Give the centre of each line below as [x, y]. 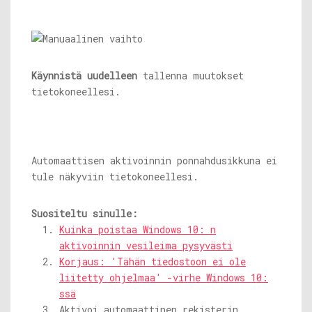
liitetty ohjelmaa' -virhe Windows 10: [164, 278]
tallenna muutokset [190, 76]
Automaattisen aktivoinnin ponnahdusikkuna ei [154, 161]
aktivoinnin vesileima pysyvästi [146, 246]
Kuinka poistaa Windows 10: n [138, 230]
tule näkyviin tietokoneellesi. [115, 177]
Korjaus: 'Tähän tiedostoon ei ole [153, 262]
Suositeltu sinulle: [85, 214]
